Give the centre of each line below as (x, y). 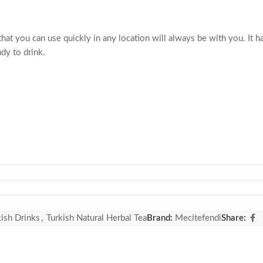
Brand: (161, 218)
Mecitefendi (198, 218)
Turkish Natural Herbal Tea (96, 218)
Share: (233, 218)
